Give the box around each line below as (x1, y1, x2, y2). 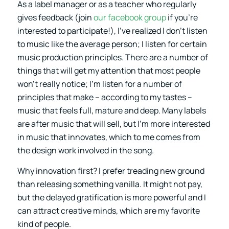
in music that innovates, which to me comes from (17, 131, 200, 143)
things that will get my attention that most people (17, 65, 200, 77)
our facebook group (93, 12, 166, 24)
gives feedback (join (17, 12, 94, 24)
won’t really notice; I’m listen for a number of (17, 78, 182, 90)
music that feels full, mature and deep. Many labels (17, 105, 206, 117)
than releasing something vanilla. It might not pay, (17, 178, 202, 190)
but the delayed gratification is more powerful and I (17, 191, 206, 203)
